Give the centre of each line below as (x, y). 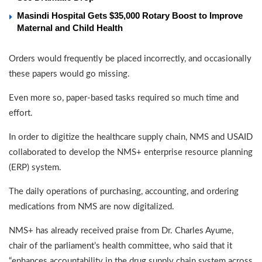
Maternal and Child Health (70, 28)
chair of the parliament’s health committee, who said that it (120, 246)
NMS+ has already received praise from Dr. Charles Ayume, (121, 231)
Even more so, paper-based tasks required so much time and (124, 98)
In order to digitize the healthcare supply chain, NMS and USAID (131, 137)
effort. (21, 113)
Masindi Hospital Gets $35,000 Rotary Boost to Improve (130, 16)
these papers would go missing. (69, 74)
